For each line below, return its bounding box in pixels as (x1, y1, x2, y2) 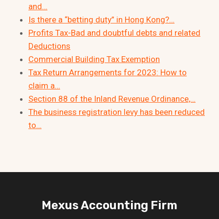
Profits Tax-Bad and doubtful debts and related (28, 27, 200, 38)
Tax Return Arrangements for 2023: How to (28, 67, 187, 77)
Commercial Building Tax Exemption (28, 54, 160, 64)
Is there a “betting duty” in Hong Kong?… (28, 14, 175, 24)
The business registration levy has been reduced (28, 107, 205, 117)
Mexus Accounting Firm (42, 198, 177, 212)
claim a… (28, 80, 60, 90)
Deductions (28, 41, 70, 51)
